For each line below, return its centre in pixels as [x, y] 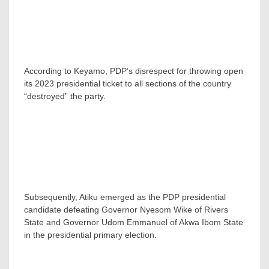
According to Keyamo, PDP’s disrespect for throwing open [134, 71]
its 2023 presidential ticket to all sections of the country [128, 83]
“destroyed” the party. [65, 96]
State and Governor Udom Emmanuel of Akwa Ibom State [134, 222]
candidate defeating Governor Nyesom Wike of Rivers [126, 209]
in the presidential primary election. [90, 234]
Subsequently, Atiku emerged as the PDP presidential [125, 197]
